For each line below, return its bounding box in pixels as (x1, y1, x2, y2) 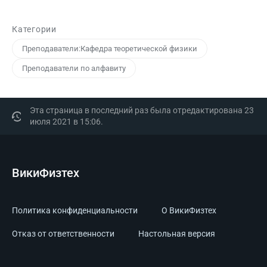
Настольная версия (138, 228, 215, 238)
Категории (12, 24, 57, 34)
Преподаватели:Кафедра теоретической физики (22, 44, 197, 53)
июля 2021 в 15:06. (30, 116, 104, 126)
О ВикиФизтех (162, 205, 216, 215)
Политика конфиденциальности (12, 205, 138, 215)
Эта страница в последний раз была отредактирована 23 (30, 105, 254, 115)
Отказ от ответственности (12, 228, 114, 238)
